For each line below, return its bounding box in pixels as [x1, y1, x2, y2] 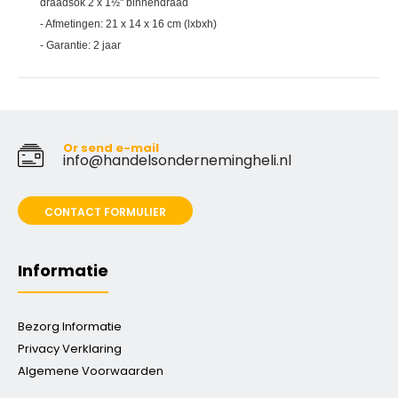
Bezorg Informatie [18, 318, 122, 335]
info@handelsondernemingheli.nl [63, 150, 291, 171]
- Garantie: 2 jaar [40, 39, 121, 52]
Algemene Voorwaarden [18, 362, 163, 379]
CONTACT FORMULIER [44, 204, 166, 219]
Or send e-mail [63, 139, 159, 156]
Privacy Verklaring [18, 340, 122, 357]
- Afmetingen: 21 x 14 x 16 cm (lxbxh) [40, 18, 217, 30]
